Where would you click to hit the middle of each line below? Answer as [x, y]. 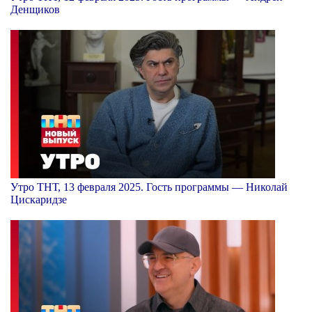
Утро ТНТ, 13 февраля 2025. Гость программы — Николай [149, 187]
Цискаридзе [39, 199]
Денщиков [35, 9]
